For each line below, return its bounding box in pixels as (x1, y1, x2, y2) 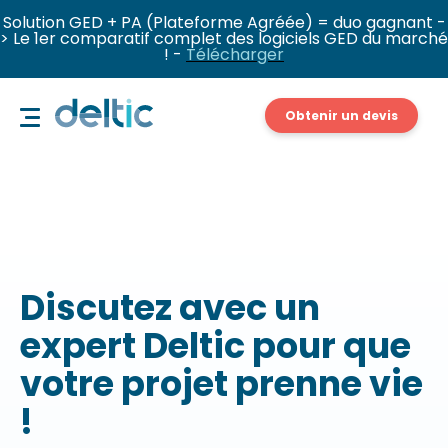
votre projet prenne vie (20, 359, 423, 408)
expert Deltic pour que (20, 321, 411, 370)
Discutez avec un (20, 283, 320, 332)
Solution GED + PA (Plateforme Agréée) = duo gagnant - (2, 11, 446, 34)
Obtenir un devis (285, 107, 398, 124)
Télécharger (186, 43, 284, 66)
